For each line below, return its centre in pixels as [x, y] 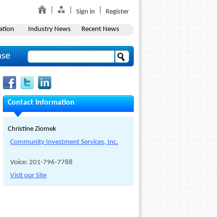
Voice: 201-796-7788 [41, 163]
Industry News [49, 29]
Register [117, 12]
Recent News [100, 29]
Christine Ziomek [32, 129]
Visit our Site [28, 176]
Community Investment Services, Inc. [64, 142]
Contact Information [41, 103]
